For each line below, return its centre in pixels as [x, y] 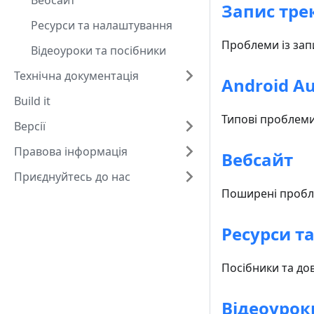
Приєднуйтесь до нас [72, 177]
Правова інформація [71, 151]
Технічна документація [76, 76]
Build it [32, 101]
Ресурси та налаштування [102, 25]
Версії [30, 126]
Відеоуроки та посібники [98, 50]
